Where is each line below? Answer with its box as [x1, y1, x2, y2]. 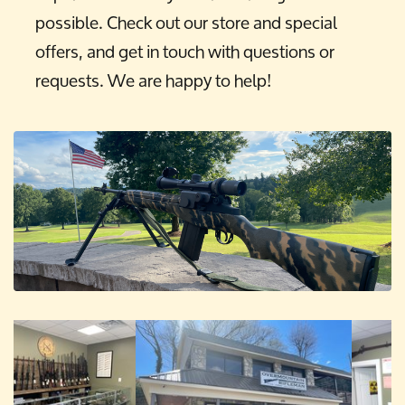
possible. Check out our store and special [35, 5, 337, 40]
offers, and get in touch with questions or [35, 33, 334, 69]
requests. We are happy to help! [35, 62, 271, 98]
